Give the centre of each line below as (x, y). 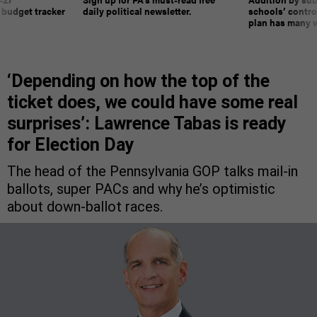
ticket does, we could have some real (152, 103)
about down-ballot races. (85, 207)
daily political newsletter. (137, 11)
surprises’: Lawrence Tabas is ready (147, 124)
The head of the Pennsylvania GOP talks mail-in (152, 172)
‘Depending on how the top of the (138, 81)
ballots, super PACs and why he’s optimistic (141, 189)
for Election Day (71, 145)
